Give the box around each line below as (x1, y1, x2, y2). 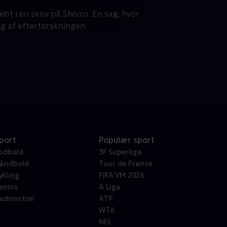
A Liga (98, 183, 121, 192)
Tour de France (98, 160, 153, 168)
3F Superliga (98, 148, 142, 157)
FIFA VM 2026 (98, 171, 144, 180)
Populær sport (98, 135, 155, 145)
